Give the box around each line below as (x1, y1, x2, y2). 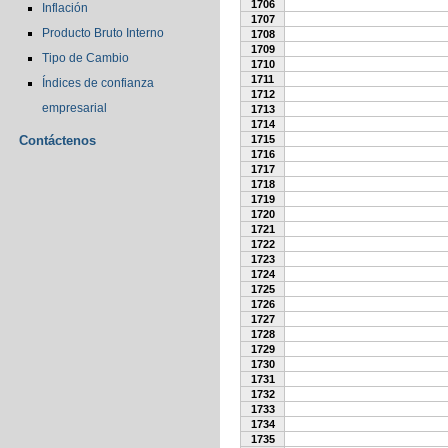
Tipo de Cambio (42, 51, 129, 65)
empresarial (42, 101, 107, 115)
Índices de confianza (42, 76, 154, 90)
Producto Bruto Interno (42, 26, 164, 40)
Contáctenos (19, 133, 96, 148)
